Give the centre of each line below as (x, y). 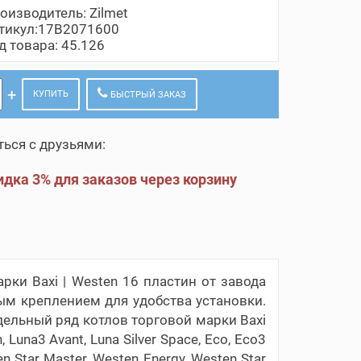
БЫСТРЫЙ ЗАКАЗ (147, 94)
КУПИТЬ (51, 93)
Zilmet (109, 12)
